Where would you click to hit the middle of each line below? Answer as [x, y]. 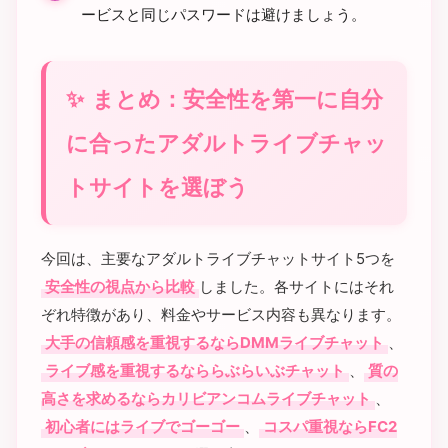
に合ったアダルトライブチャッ [226, 143]
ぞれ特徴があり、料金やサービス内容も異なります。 [221, 314]
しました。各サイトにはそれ [296, 286]
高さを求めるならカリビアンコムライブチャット [206, 398]
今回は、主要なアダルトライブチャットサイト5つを [218, 258]
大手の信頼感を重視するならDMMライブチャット [214, 342]
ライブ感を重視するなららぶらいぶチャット [195, 370]
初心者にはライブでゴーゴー [142, 426]
